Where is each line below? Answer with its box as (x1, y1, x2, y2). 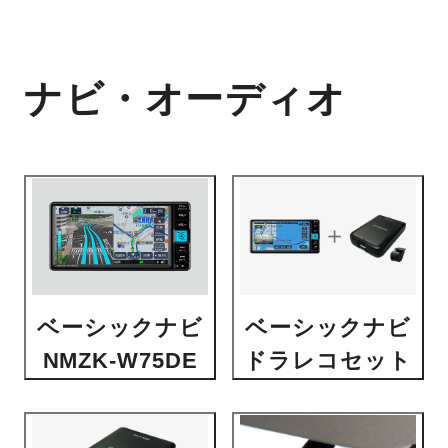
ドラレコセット (244, 348, 412, 374)
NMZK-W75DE (42, 348, 198, 374)
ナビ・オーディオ (24, 77, 347, 120)
